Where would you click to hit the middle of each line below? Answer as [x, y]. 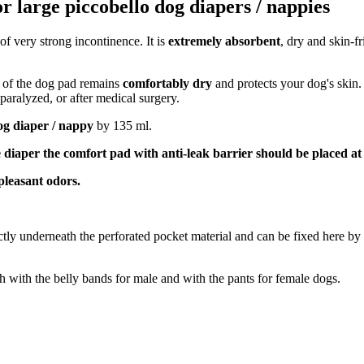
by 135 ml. [123, 125]
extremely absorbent [224, 41]
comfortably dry [167, 83]
